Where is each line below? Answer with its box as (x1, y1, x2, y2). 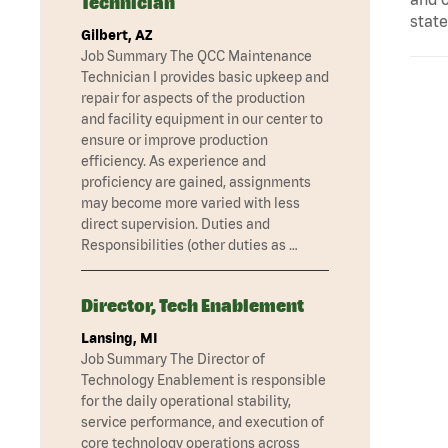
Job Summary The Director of (81, 351, 265, 368)
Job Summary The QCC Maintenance (81, 48, 312, 65)
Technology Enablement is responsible (81, 372, 326, 389)
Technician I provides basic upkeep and (81, 69, 329, 86)
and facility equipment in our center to (81, 111, 323, 128)
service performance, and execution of (81, 414, 324, 431)
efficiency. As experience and (81, 153, 266, 170)
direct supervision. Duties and (81, 216, 270, 233)
